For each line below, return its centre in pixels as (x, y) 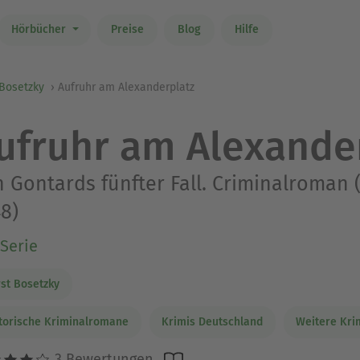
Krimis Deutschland (212, 322)
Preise (127, 30)
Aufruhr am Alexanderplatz (126, 87)
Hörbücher (40, 30)
